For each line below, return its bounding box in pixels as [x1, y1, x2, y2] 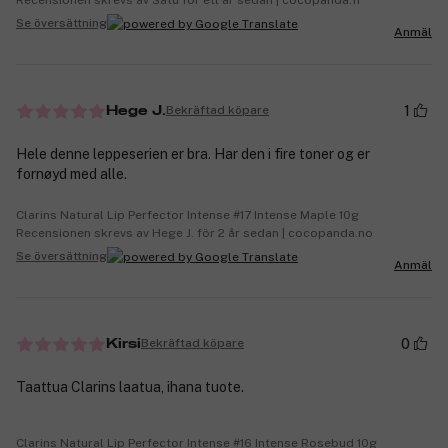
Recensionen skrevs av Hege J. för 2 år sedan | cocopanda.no [16, 225, 373, 240]
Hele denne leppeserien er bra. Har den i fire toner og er [16, 145, 370, 162]
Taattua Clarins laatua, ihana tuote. [16, 378, 244, 395]
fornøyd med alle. [16, 165, 127, 182]
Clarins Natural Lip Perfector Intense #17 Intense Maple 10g [16, 207, 359, 222]
